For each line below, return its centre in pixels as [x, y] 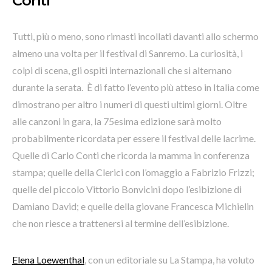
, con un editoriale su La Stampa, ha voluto [169, 259]
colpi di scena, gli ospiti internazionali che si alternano [122, 70]
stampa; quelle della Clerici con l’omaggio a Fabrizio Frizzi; [133, 172]
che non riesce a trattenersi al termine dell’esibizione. [121, 223]
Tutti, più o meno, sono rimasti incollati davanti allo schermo [135, 36]
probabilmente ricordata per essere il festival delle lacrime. [134, 138]
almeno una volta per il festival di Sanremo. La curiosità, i [127, 53]
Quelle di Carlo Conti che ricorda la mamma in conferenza [131, 155]
